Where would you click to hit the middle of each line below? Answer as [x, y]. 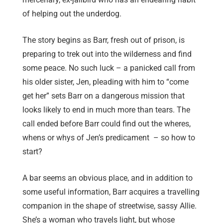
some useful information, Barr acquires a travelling [111, 192]
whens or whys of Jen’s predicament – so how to [109, 138]
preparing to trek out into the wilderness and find [107, 54]
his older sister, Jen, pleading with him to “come [106, 82]
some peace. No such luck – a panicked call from [109, 68]
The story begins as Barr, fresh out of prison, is [104, 40]
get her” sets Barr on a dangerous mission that [104, 96]
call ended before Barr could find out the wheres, [107, 124]
